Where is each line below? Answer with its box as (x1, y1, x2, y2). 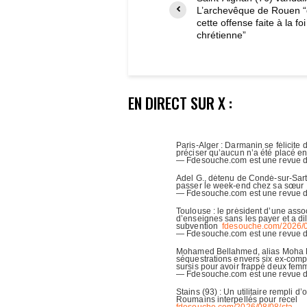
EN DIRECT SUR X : (128, 91, 232, 114)
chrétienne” (197, 29, 246, 40)
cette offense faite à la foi (197, 16, 306, 28)
